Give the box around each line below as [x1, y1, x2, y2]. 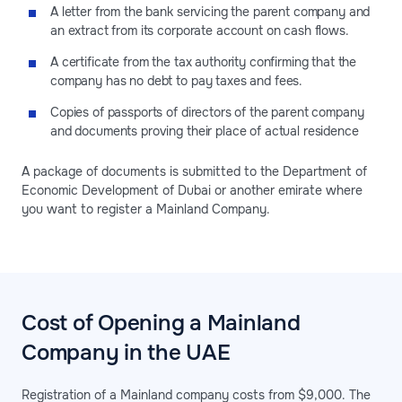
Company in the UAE [22, 339, 231, 367]
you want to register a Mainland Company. [22, 201, 270, 218]
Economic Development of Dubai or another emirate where [22, 182, 363, 199]
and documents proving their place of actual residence [50, 123, 359, 140]
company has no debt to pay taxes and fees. [50, 73, 303, 90]
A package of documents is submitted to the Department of [22, 163, 367, 180]
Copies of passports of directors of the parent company [50, 104, 364, 121]
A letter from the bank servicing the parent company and [50, 4, 371, 21]
